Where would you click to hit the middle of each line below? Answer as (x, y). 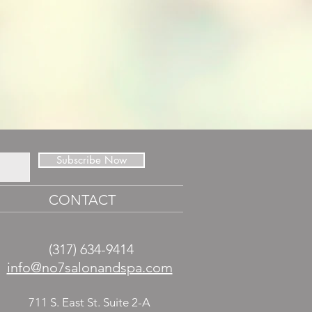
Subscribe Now (92, 160)
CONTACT (82, 200)
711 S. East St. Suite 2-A (89, 303)
